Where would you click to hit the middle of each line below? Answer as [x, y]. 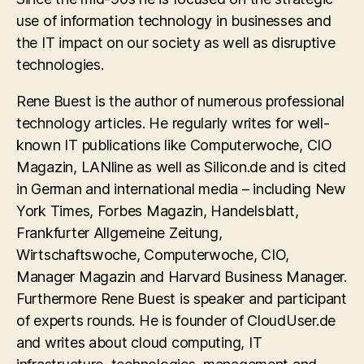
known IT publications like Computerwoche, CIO [174, 145]
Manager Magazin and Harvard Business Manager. [182, 277]
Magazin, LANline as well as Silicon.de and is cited [181, 167]
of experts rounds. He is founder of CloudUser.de [176, 321]
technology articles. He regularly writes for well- [173, 123]
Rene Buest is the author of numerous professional [180, 101]
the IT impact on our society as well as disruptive [176, 43]
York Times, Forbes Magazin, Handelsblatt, [158, 211]
